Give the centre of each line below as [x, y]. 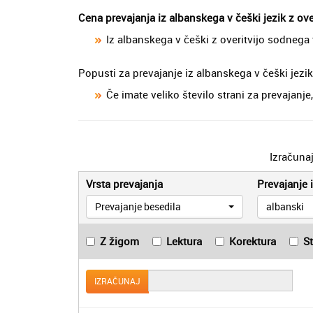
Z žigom [119, 241]
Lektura [184, 241]
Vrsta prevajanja [124, 183]
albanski [285, 206]
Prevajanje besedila [138, 206]
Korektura [253, 241]
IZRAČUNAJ [117, 281]
